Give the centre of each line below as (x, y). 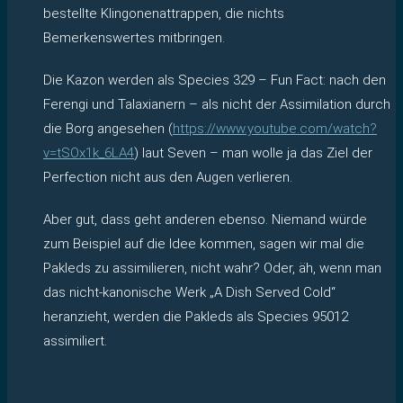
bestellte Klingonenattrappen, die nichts (164, 13)
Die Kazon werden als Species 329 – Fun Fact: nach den (215, 80)
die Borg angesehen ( (108, 128)
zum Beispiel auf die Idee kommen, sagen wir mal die (204, 243)
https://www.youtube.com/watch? (275, 128)
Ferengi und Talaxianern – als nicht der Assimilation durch (217, 104)
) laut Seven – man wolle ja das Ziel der (253, 152)
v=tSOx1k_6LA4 (89, 152)
